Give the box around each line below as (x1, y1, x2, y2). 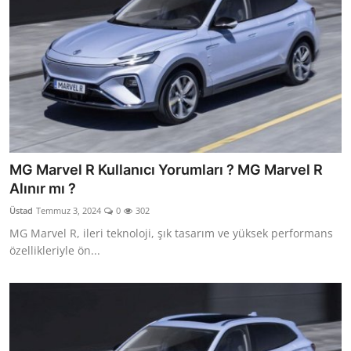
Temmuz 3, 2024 (36, 204, 101, 216)
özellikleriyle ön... (9, 242, 100, 258)
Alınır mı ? (9, 179, 76, 197)
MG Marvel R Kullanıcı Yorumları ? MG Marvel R (9, 161, 323, 178)
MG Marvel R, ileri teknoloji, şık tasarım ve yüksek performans (9, 225, 333, 241)
